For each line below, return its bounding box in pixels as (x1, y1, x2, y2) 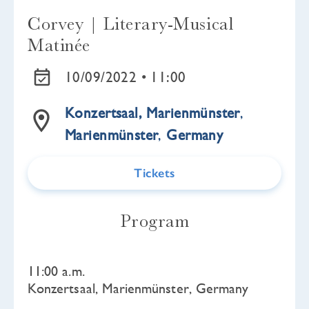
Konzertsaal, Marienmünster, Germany (28, 281, 249, 296)
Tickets (134, 166, 175, 181)
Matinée (28, 34, 90, 55)
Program (119, 210, 190, 231)
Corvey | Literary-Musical (28, 13, 234, 34)
